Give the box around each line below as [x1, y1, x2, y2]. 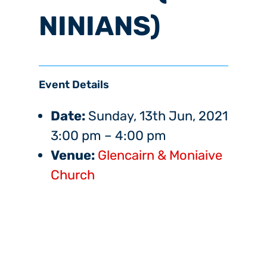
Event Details [39, 78, 109, 92]
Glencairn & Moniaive [98, 147, 222, 164]
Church [51, 167, 95, 184]
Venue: [51, 147, 95, 164]
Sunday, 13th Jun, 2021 [88, 108, 228, 125]
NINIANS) [39, 10, 160, 42]
